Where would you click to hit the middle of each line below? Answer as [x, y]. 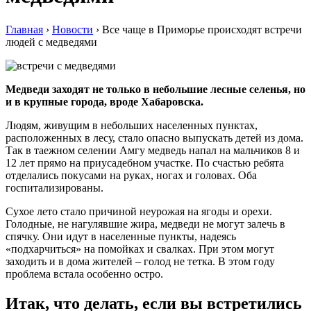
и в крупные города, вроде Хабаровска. [104, 101]
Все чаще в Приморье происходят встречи [202, 29]
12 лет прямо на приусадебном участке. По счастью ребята [145, 162]
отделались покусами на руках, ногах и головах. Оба [131, 175]
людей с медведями [51, 42]
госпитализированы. [54, 187]
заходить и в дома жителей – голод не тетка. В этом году [140, 261]
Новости [73, 29]
